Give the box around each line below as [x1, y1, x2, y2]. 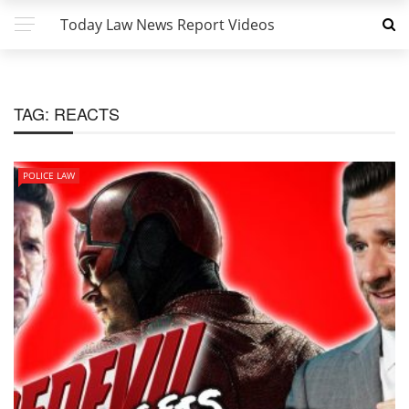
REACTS [54, 101, 120, 125]
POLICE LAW [23, 169, 75, 182]
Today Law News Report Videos [60, 15, 275, 35]
